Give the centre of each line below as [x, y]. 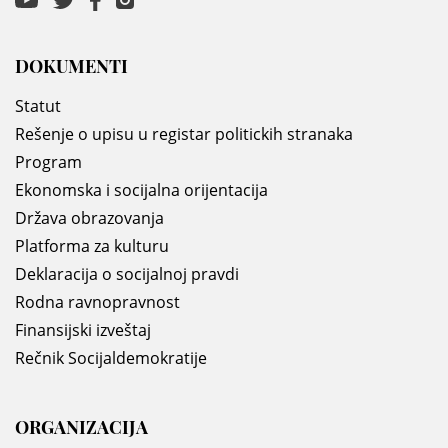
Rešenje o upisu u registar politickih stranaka [184, 134]
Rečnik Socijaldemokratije [111, 358]
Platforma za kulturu [92, 246]
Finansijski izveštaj [83, 330]
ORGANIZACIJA [81, 427]
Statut [38, 106]
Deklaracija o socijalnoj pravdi [127, 274]
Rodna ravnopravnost [97, 302]
